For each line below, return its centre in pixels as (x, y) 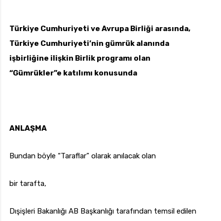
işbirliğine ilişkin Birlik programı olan (80, 58)
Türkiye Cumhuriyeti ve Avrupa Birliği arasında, (100, 29)
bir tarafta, (28, 184)
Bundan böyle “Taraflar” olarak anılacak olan (83, 156)
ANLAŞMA (28, 129)
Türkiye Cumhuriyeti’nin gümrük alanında (89, 44)
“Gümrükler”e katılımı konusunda (73, 73)
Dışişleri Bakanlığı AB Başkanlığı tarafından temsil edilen (103, 211)
